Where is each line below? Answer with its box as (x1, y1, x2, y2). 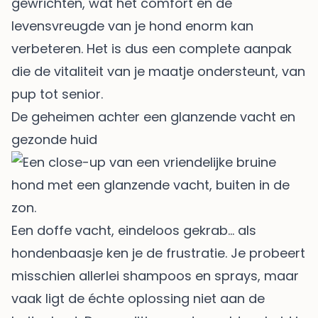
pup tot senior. (11, 84, 103, 103)
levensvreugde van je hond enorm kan (11, 16, 253, 35)
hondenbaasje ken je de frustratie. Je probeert (11, 243, 305, 262)
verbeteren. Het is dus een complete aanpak (11, 39, 292, 57)
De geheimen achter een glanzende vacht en (11, 107, 295, 126)
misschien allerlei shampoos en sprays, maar (11, 266, 299, 285)
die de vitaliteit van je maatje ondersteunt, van (11, 62, 305, 80)
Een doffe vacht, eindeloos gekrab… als (11, 221, 256, 239)
